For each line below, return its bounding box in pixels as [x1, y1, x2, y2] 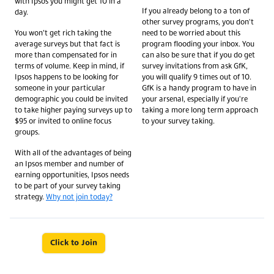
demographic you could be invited [15, 95, 128, 103]
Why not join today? [46, 193, 113, 201]
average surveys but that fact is [15, 40, 120, 48]
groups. [15, 128, 40, 136]
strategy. [15, 193, 46, 201]
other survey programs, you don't [142, 18, 254, 26]
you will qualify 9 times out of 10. [142, 73, 251, 81]
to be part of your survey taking [15, 182, 120, 190]
